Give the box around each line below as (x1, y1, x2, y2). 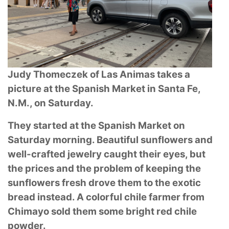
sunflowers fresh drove (8, 176, 118, 189)
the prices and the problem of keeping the (8, 162, 201, 174)
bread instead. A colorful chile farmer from (8, 191, 204, 203)
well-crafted (8, 148, 67, 160)
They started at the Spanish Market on (8, 119, 185, 131)
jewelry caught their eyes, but (67, 148, 205, 160)
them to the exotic (118, 176, 201, 189)
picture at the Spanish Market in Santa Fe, (8, 82, 200, 95)
